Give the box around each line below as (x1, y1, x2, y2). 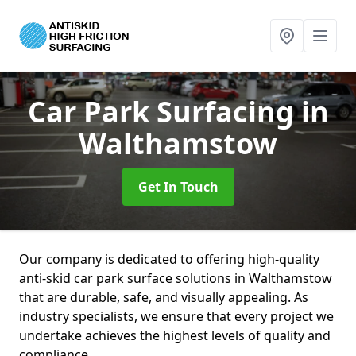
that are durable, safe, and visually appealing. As (19, 288, 308, 306)
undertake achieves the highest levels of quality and (19, 327, 331, 344)
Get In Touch (137, 178, 219, 195)
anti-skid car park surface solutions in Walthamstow (19, 269, 332, 287)
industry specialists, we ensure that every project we (19, 308, 334, 325)
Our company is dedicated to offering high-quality (19, 250, 319, 268)
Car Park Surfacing (27, 92, 301, 131)
